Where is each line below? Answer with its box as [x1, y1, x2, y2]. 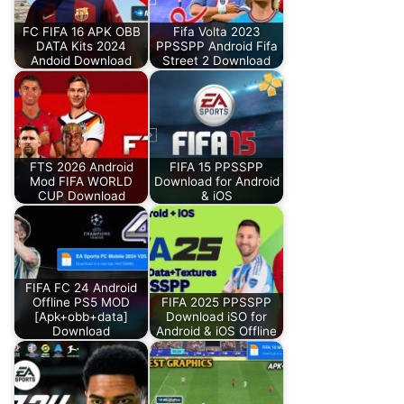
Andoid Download [31, 52, 132, 68]
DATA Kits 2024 [36, 38, 126, 53]
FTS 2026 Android [29, 159, 133, 174]
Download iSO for [166, 308, 267, 324]
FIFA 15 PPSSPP [170, 159, 263, 174]
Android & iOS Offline [156, 323, 277, 338]
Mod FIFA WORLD [30, 173, 133, 188]
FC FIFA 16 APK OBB [22, 23, 141, 39]
